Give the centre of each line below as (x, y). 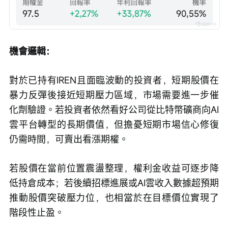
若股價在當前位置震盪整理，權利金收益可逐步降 (114, 168)
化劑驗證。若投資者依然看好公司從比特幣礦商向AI (114, 109)
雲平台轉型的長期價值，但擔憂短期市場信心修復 (114, 124)
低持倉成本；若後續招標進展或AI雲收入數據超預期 (114, 182)
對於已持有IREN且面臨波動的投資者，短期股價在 (114, 80)
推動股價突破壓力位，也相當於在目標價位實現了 (114, 197)
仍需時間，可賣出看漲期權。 (69, 139)
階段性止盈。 (37, 212)
